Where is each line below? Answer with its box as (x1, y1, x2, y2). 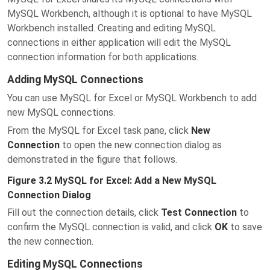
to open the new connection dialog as (60, 139, 222, 151)
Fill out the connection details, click (7, 207, 161, 218)
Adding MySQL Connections (7, 74, 143, 86)
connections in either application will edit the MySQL (7, 37, 231, 48)
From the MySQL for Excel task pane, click (7, 125, 191, 136)
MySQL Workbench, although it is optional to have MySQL (7, 8, 252, 19)
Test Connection (161, 207, 237, 218)
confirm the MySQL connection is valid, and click (7, 221, 215, 233)
